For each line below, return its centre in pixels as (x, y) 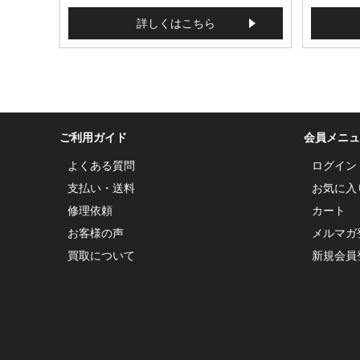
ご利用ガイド (93, 138)
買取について (101, 256)
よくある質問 (101, 166)
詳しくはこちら (176, 24)
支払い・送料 (101, 188)
